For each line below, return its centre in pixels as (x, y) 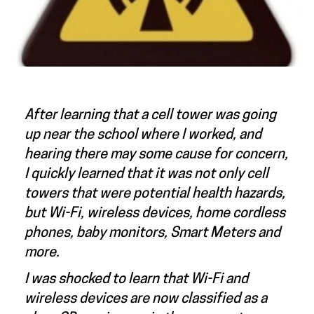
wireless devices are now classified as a (146, 299)
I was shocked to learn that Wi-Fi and (136, 279)
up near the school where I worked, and (143, 135)
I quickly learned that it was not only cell (146, 174)
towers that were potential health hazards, (155, 194)
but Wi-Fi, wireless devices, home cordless (155, 213)
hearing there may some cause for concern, (156, 155)
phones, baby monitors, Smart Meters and (152, 233)
